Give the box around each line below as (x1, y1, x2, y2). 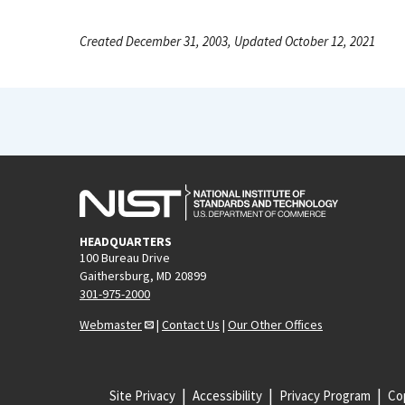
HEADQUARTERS (80, 232, 172, 250)
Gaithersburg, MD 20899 (80, 267, 206, 284)
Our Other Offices (228, 316, 323, 333)
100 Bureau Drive (80, 249, 170, 266)
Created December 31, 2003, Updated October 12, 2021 (80, 33, 375, 50)
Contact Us (162, 316, 220, 333)
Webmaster (80, 316, 142, 333)
